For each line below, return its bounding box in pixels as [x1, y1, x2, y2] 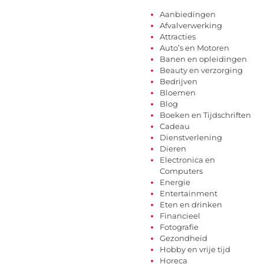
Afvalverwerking [160, 21, 222, 30]
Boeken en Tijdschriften [160, 110, 251, 120]
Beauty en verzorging [160, 65, 243, 75]
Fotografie [160, 222, 199, 232]
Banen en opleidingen [160, 54, 247, 64]
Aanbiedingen [160, 9, 216, 19]
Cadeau [160, 121, 190, 131]
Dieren [160, 144, 186, 153]
